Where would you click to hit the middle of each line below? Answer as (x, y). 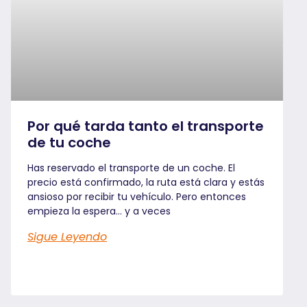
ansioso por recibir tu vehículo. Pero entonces (137, 196)
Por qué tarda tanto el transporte (146, 126)
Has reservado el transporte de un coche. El (131, 168)
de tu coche (69, 142)
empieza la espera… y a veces (99, 211)
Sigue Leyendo (67, 236)
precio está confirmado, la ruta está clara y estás (146, 182)
